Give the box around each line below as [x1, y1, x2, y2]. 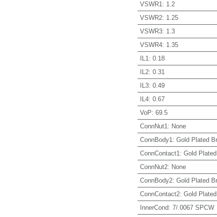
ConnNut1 [139, 122, 168, 130]
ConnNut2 [139, 163, 168, 170]
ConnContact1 [139, 149, 180, 157]
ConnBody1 [139, 136, 172, 143]
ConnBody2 [139, 176, 172, 184]
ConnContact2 [139, 190, 180, 198]
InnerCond [139, 203, 169, 211]
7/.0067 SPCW [172, 203, 214, 211]
